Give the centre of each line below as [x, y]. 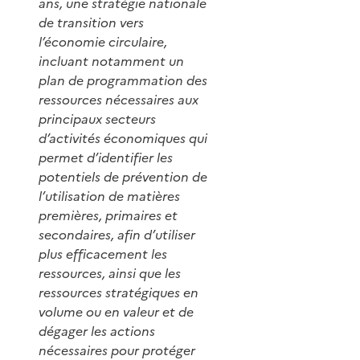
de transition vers [91, 22]
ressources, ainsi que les [110, 273]
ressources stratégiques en [119, 292]
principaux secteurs [97, 119]
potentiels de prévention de [123, 176]
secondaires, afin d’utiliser [117, 234]
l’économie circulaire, [103, 41]
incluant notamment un [111, 61]
